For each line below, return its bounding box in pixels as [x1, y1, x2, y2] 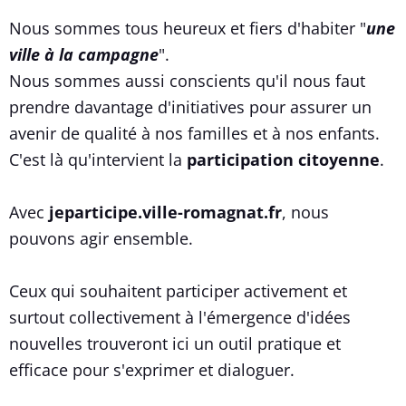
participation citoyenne [187, 148, 380, 170]
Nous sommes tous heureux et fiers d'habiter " [9, 16, 366, 39]
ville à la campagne [9, 43, 159, 65]
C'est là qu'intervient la [9, 148, 187, 170]
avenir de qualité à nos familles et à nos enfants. [9, 121, 380, 144]
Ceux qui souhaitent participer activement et [9, 279, 347, 302]
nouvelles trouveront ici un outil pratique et [9, 332, 341, 354]
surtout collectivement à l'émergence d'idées [9, 305, 351, 328]
